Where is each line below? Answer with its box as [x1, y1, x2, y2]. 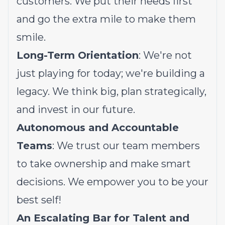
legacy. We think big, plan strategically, [17, 85, 206, 97]
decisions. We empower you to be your [17, 176, 208, 188]
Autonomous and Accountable [17, 122, 179, 134]
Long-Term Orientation [17, 49, 139, 61]
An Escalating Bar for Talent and [17, 212, 189, 224]
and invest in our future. [17, 103, 135, 116]
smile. [17, 31, 46, 43]
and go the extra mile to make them [17, 13, 196, 25]
